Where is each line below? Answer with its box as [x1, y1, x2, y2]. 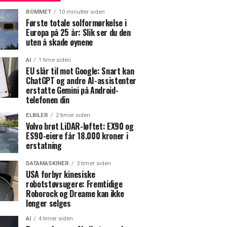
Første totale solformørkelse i [26, 16, 127, 29]
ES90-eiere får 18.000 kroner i [26, 129, 128, 142]
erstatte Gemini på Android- [26, 84, 119, 96]
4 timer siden [39, 215, 73, 222]
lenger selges [26, 197, 71, 209]
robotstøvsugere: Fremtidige [26, 177, 123, 190]
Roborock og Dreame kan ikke [26, 187, 124, 200]
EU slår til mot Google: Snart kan [26, 64, 134, 77]
